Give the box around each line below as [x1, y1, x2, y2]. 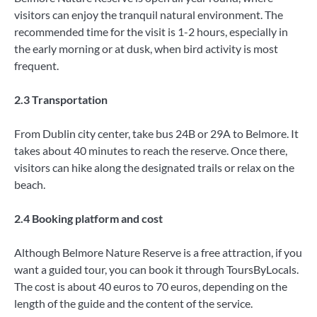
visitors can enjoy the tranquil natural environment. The [14, 7, 283, 21]
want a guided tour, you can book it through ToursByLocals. [14, 263, 299, 277]
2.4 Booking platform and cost [14, 212, 163, 225]
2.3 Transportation [14, 92, 108, 106]
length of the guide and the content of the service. [14, 296, 253, 311]
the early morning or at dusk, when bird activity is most [14, 41, 278, 55]
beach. [14, 177, 45, 191]
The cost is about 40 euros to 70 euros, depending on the [14, 279, 287, 294]
